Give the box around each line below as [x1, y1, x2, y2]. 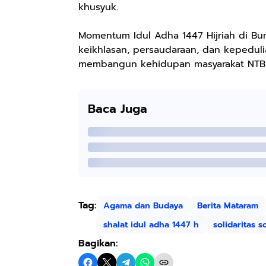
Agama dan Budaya [103, 199, 183, 212]
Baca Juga [88, 100, 147, 118]
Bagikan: [78, 236, 118, 251]
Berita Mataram [197, 199, 258, 212]
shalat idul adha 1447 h [103, 218, 199, 231]
